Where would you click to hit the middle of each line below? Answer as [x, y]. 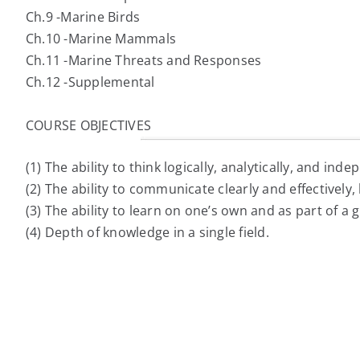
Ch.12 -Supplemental [90, 82]
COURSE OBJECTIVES [89, 126]
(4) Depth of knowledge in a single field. [147, 233]
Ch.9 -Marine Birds [83, 17]
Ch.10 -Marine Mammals [101, 39]
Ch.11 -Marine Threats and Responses [144, 61]
